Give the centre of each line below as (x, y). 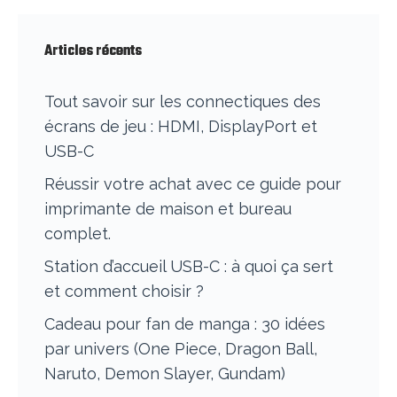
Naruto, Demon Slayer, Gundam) (165, 374)
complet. (78, 234)
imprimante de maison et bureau (168, 209)
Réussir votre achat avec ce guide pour (193, 184)
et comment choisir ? (124, 292)
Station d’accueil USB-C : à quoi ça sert (189, 267)
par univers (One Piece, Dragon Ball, (181, 349)
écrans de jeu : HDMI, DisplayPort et (181, 127)
